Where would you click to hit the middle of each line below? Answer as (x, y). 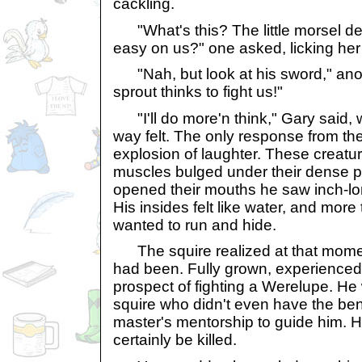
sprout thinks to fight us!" (198, 92)
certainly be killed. (175, 340)
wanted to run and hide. (195, 225)
